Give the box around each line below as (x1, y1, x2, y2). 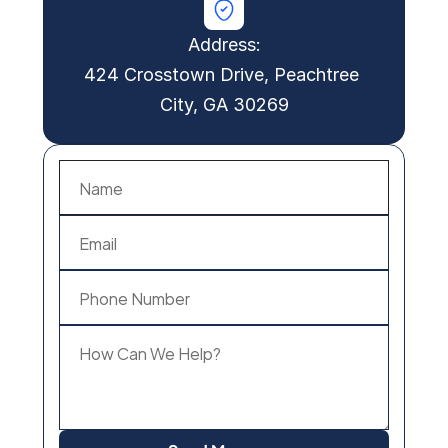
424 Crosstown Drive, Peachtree (84, 64, 359, 85)
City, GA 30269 (159, 94, 289, 115)
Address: (187, 34, 261, 55)
